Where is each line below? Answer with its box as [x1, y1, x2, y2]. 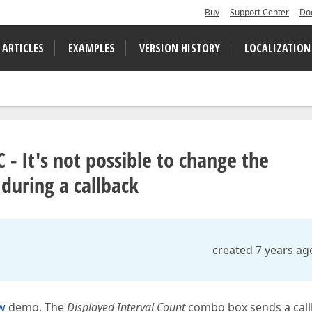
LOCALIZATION [244, 40, 311, 56]
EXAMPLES [68, 40, 115, 56]
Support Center [230, 6, 289, 18]
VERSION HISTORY [139, 40, 220, 56]
